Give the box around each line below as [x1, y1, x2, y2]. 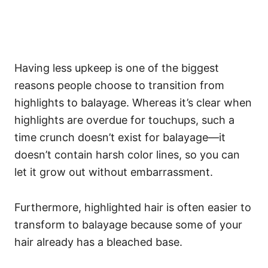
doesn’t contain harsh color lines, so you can [14, 148, 240, 161]
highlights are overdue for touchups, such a [14, 114, 234, 126]
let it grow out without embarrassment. [14, 166, 213, 178]
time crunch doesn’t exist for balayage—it [14, 131, 226, 144]
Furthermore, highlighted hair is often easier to [14, 201, 251, 214]
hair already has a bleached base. [14, 236, 182, 248]
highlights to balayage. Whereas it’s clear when [14, 96, 252, 109]
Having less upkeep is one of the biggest [14, 62, 219, 74]
